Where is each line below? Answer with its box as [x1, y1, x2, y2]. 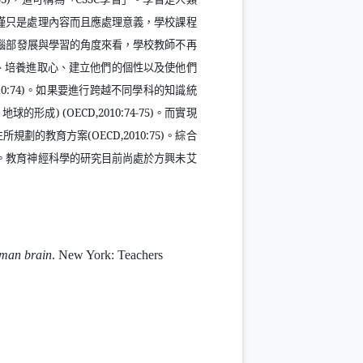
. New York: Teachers [51, 247, 163, 262]
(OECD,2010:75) [88, 128, 165, 143]
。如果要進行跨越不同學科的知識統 [24, 83, 197, 97]
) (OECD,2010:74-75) [55, 105, 154, 120]
